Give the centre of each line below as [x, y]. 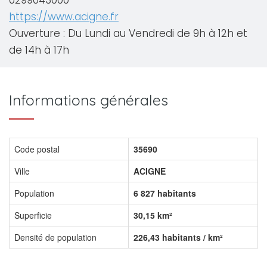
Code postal [37, 149]
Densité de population [55, 237]
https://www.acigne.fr [64, 17]
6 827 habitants [165, 193]
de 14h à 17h [39, 50]
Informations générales [89, 100]
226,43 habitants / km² [178, 237]
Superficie [33, 215]
